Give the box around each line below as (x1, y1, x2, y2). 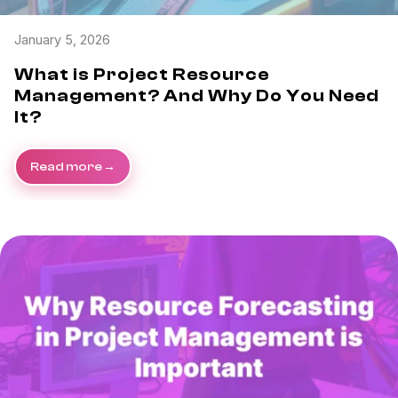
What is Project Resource (14, 64, 269, 85)
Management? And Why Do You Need (14, 85, 379, 107)
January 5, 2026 (14, 32, 110, 48)
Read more (30, 159, 102, 175)
